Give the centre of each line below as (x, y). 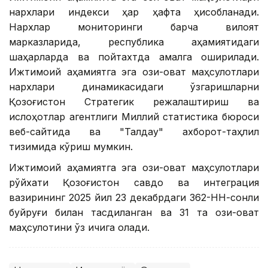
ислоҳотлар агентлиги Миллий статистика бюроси (134, 117)
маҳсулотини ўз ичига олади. (79, 228)
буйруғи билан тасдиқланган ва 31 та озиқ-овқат (134, 213)
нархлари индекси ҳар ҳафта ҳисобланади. (134, 12)
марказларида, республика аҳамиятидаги (134, 42)
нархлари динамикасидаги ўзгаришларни (134, 87)
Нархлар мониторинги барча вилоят (134, 27)
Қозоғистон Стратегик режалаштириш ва (134, 102)
